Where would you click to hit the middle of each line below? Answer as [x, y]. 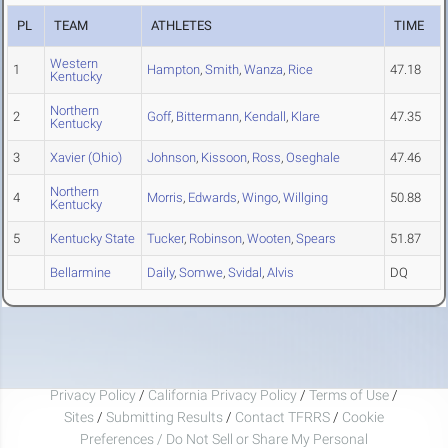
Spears [316, 239]
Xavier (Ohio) [86, 158]
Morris [165, 198]
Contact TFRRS [284, 416]
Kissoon [224, 158]
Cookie [363, 416]
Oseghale [313, 158]
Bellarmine [80, 273]
